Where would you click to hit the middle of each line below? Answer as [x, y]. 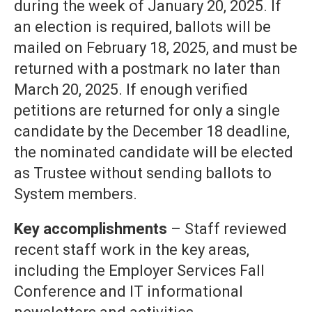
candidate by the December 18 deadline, [152, 132]
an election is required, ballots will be [142, 27]
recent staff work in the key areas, [132, 250]
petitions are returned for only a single [147, 111]
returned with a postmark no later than [147, 69]
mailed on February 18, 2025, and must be [156, 48]
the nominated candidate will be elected [154, 153]
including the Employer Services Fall [139, 271]
